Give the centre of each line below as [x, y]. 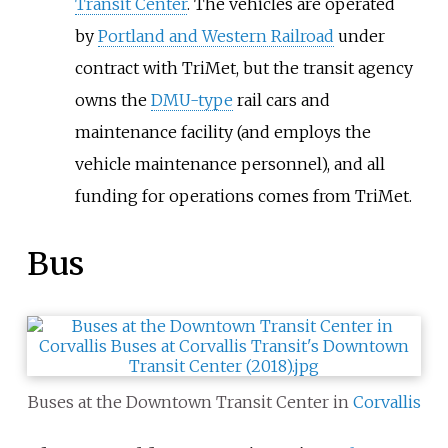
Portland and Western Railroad [215, 35]
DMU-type [191, 99]
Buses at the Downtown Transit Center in [190, 401]
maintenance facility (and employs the [222, 131]
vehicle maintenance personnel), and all [229, 163]
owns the [112, 99]
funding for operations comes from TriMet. [243, 195]
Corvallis [386, 401]
